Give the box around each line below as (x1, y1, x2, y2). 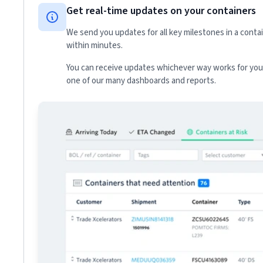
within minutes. (66, 39, 123, 52)
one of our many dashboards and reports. (66, 75, 216, 87)
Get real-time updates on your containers (66, 4, 256, 19)
